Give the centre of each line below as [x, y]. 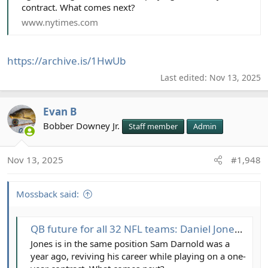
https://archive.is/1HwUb [66, 61]
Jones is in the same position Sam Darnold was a [130, 244]
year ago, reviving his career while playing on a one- [138, 256]
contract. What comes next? [78, 7]
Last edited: [185, 78]
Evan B [60, 112]
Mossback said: [48, 194]
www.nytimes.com [60, 22]
